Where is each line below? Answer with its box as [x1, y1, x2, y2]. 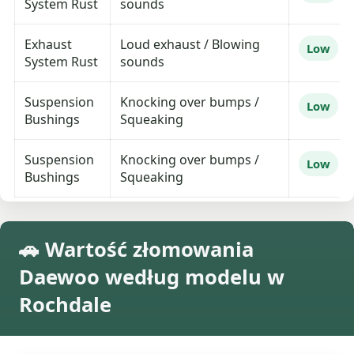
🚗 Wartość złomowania [19, 235, 254, 264]
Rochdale [19, 291, 111, 319]
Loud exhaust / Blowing [120, 36, 261, 54]
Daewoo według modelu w [19, 263, 284, 292]
